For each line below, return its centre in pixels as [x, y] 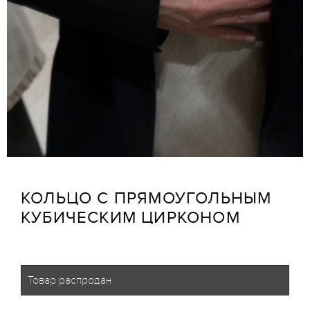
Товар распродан [70, 280]
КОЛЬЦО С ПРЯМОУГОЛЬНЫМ [146, 198]
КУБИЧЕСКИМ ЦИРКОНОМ [130, 218]
